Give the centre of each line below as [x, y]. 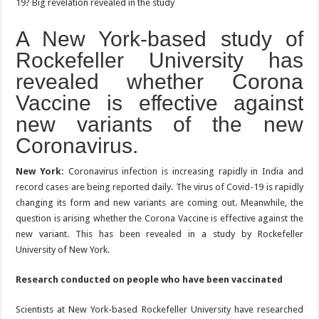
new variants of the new [159, 124]
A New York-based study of [159, 39]
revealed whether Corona [159, 82]
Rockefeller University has [159, 60]
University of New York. [63, 250]
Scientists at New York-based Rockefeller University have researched [159, 309]
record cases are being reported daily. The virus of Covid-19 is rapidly [159, 187]
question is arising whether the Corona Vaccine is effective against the [159, 218]
